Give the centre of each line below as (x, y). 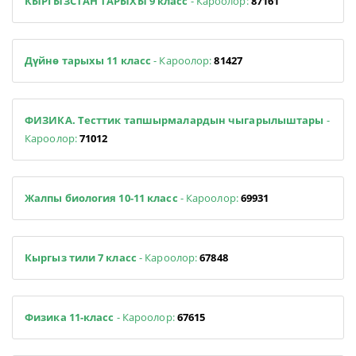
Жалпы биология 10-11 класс (101, 197)
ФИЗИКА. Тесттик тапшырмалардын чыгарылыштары (174, 120)
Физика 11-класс (70, 317)
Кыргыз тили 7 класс (82, 257)
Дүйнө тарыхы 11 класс (88, 60)
